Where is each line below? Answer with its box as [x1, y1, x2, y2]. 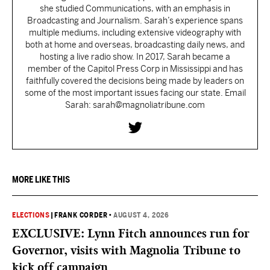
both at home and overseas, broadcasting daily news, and [25, 40, 245, 49]
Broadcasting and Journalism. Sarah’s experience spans [27, 16, 243, 25]
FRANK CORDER [54, 211, 108, 219]
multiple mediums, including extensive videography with [29, 28, 241, 37]
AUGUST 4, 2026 [113, 211, 169, 219]
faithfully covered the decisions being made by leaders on [26, 76, 244, 86]
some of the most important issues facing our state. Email [24, 88, 246, 98]
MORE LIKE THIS [12, 175, 70, 184]
